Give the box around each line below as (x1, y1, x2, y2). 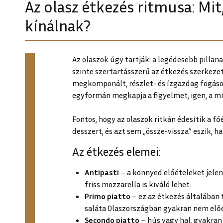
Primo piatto (85, 191, 132, 201)
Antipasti (85, 167, 119, 177)
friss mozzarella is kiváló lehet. (85, 179, 191, 189)
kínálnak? (25, 16, 91, 35)
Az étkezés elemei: (72, 144, 161, 158)
